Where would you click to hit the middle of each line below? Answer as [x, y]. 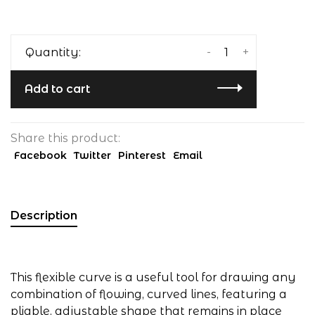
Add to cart [57, 89]
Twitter [92, 155]
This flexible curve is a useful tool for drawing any [153, 277]
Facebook [40, 155]
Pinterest [142, 155]
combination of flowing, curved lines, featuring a [149, 294]
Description [44, 216]
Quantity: [53, 52]
